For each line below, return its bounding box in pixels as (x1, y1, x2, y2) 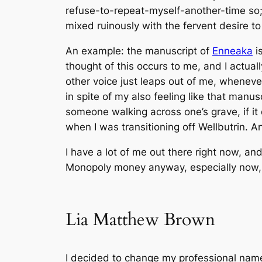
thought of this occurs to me (65, 60, 198, 72)
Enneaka (212, 44, 253, 57)
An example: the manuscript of (65, 44, 212, 57)
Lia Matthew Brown (65, 208, 215, 232)
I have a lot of (65, 146, 132, 158)
